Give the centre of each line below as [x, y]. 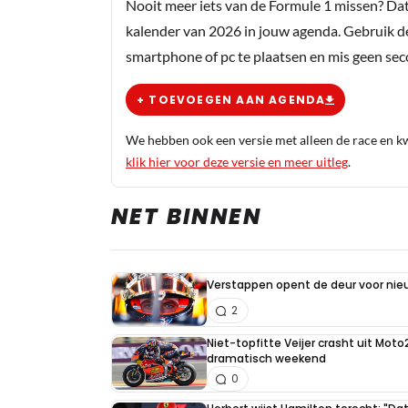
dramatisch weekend [266, 359]
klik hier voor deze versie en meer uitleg [237, 162]
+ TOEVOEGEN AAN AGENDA [231, 99]
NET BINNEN [186, 217]
